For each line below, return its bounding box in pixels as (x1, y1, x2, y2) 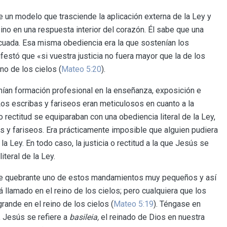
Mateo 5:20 (61, 64, 101, 74)
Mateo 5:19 (113, 199, 154, 209)
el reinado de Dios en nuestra (101, 212, 205, 222)
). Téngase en (154, 199, 201, 209)
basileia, (69, 212, 101, 222)
